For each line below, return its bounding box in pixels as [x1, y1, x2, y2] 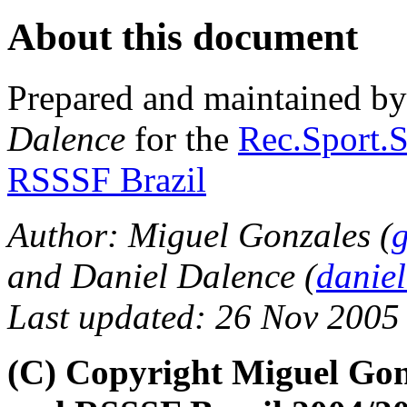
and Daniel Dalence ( [7, 255, 316, 295]
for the [125, 118, 238, 158]
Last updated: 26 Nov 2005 [7, 296, 400, 336]
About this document [7, 15, 358, 58]
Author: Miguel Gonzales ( [7, 214, 392, 254]
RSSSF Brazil [7, 159, 206, 199]
